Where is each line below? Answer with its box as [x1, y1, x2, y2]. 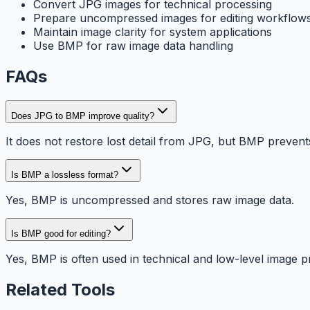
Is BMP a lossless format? [11, 170, 118, 181]
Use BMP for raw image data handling [33, 39, 233, 53]
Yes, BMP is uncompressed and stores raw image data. [6, 193, 294, 208]
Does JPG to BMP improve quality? [11, 111, 154, 122]
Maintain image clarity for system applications [33, 25, 272, 39]
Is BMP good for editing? [11, 228, 111, 239]
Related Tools [6, 280, 115, 300]
